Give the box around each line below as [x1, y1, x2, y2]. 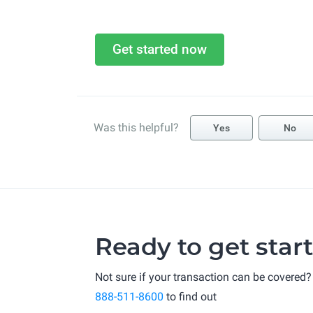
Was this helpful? [94, 121, 179, 134]
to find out [163, 290, 217, 303]
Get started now [112, 41, 207, 57]
